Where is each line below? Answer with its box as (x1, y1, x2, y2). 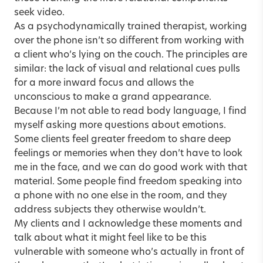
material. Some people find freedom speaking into (14, 177, 242, 187)
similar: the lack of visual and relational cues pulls (14, 64, 240, 74)
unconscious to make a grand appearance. (14, 92, 211, 102)
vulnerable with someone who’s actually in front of (14, 247, 244, 257)
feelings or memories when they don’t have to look (14, 149, 242, 159)
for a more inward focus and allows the (14, 78, 194, 88)
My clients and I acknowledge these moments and (14, 219, 242, 229)
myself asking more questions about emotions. (14, 120, 226, 130)
